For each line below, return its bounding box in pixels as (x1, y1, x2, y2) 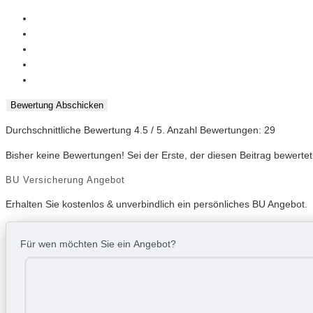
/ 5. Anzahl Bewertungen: (148, 124, 264, 136)
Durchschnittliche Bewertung (6, 124, 134, 136)
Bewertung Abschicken (10, 100, 103, 111)
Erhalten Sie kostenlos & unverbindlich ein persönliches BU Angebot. (6, 198, 307, 210)
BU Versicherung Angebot (6, 174, 125, 185)
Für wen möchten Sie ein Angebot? (20, 238, 176, 250)
